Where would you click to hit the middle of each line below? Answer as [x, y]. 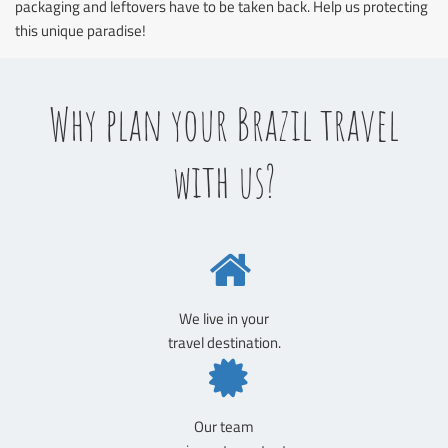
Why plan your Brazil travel [224, 124]
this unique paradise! [80, 30]
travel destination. [224, 342]
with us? [224, 181]
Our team [224, 426]
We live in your [224, 318]
